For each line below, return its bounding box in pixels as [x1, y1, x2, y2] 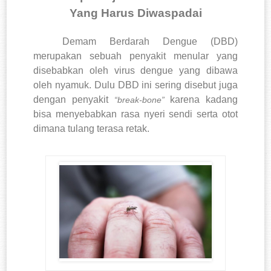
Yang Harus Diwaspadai [69, 7, 202, 19]
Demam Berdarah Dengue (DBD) [62, 36, 238, 47]
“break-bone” [114, 95, 171, 105]
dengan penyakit [33, 94, 114, 105]
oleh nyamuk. [33, 80, 92, 90]
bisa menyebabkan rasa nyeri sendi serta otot [33, 109, 238, 119]
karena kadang [170, 94, 238, 105]
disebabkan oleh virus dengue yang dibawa [33, 65, 238, 76]
